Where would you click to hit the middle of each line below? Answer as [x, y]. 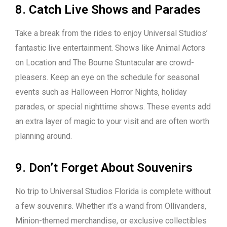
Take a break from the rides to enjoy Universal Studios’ [111, 33]
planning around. [44, 136]
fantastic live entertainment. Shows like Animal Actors [110, 48]
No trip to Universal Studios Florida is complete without [113, 192]
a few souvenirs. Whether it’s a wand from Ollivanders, [111, 206]
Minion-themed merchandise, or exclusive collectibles [111, 221]
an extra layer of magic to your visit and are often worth [112, 122]
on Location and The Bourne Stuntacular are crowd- [105, 63]
